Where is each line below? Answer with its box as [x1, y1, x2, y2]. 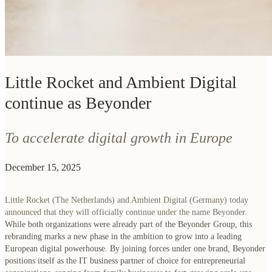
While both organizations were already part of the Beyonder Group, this [5, 219, 252, 229]
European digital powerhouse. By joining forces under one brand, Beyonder [5, 243, 265, 253]
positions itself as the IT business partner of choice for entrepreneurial [5, 256, 245, 265]
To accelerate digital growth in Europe [5, 130, 233, 146]
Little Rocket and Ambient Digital [5, 73, 237, 92]
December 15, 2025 [5, 162, 81, 173]
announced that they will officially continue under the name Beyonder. [5, 207, 247, 217]
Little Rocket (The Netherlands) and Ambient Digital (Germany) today [5, 195, 248, 205]
